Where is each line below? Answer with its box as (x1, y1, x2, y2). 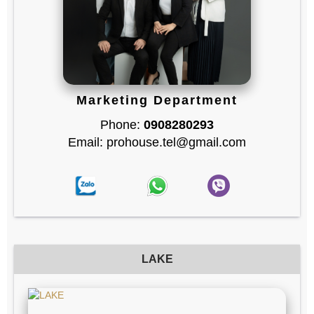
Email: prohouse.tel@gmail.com (68, 135, 246, 150)
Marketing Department (76, 93, 238, 108)
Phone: (100, 118, 144, 132)
